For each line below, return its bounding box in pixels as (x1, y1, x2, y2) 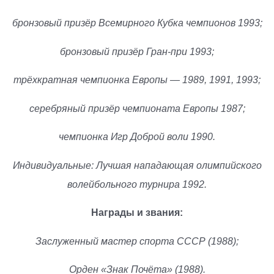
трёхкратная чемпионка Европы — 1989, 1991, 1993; (13, 75, 261, 86)
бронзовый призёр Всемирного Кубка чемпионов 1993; (12, 18, 262, 29)
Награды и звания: (91, 207, 183, 218)
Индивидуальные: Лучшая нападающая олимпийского (12, 160, 262, 171)
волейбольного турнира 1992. (67, 179, 207, 190)
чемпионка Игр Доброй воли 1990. (59, 131, 215, 143)
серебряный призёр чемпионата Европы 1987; (29, 103, 245, 114)
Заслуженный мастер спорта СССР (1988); (35, 235, 239, 246)
